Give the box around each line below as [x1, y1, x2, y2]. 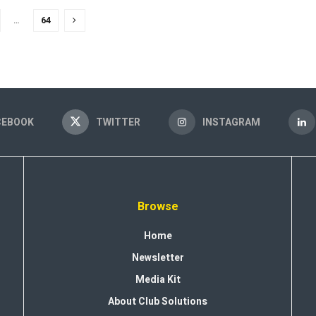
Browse [137, 198, 178, 216]
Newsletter [131, 250, 184, 266]
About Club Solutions [108, 294, 207, 310]
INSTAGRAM [202, 115, 260, 130]
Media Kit [135, 272, 181, 288]
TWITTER [96, 115, 140, 130]
